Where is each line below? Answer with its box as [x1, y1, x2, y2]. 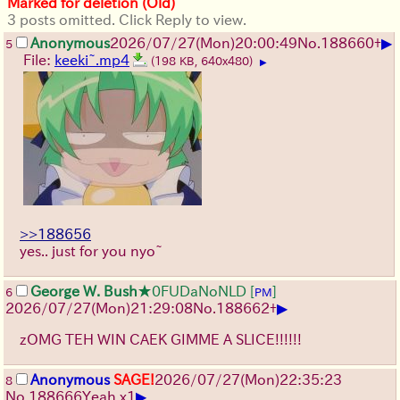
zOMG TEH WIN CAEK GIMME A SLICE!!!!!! [20, 332, 302, 347]
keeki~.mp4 [54, 53, 129, 68]
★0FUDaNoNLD [137, 284, 246, 299]
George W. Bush [30, 284, 137, 299]
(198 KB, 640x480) [151, 55, 256, 68]
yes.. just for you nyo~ [20, 244, 162, 259]
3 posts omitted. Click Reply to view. [7, 12, 246, 28]
